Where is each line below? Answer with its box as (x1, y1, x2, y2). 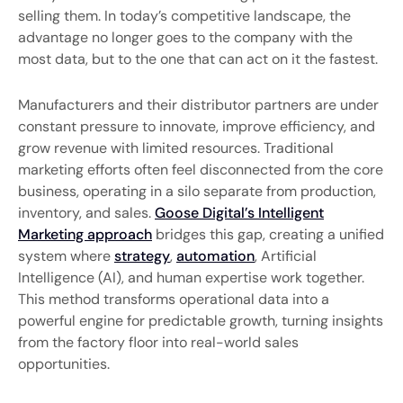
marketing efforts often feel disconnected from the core (18, 159, 383, 179)
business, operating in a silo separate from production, (18, 181, 376, 201)
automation (176, 246, 255, 265)
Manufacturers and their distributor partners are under (18, 94, 379, 114)
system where (18, 246, 114, 265)
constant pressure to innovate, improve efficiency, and (18, 116, 375, 136)
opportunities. (18, 354, 110, 373)
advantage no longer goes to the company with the (18, 28, 353, 48)
